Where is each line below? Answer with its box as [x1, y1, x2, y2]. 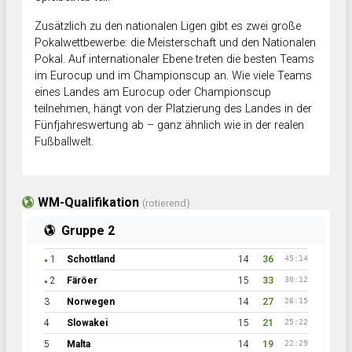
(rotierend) [142, 197, 190, 210]
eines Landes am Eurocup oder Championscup [35, 86, 271, 100]
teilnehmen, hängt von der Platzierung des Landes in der [35, 102, 312, 116]
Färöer [67, 275, 97, 287]
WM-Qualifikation [35, 195, 142, 211]
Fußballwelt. [35, 135, 93, 149]
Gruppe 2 [61, 223, 115, 239]
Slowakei [67, 317, 108, 329]
